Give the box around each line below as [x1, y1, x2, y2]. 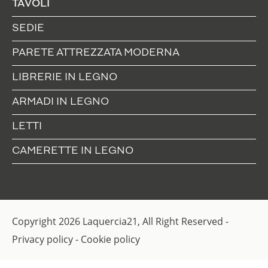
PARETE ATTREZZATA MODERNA [12, 47, 179, 58]
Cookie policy [81, 232, 140, 246]
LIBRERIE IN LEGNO [12, 72, 117, 83]
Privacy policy [12, 232, 73, 246]
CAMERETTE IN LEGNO [12, 145, 133, 156]
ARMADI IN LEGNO [12, 96, 109, 107]
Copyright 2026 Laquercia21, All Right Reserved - [12, 214, 229, 228]
